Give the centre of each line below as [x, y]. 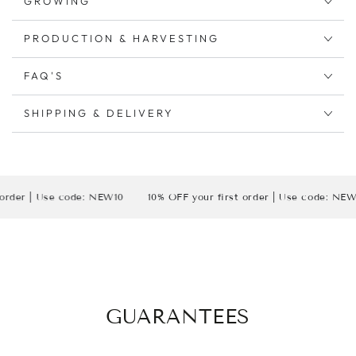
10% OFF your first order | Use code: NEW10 [221, 196]
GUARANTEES [178, 317]
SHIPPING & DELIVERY [99, 113]
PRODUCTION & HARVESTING [122, 39]
